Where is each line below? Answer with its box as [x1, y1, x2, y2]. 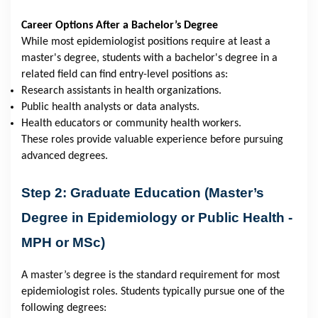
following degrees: [21, 302, 106, 314]
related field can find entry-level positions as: [21, 68, 228, 80]
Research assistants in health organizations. [21, 84, 221, 97]
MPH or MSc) [21, 234, 105, 250]
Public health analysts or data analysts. [21, 101, 199, 113]
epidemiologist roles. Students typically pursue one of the [21, 285, 285, 297]
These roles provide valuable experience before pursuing [21, 133, 283, 146]
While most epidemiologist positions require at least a [21, 35, 270, 48]
